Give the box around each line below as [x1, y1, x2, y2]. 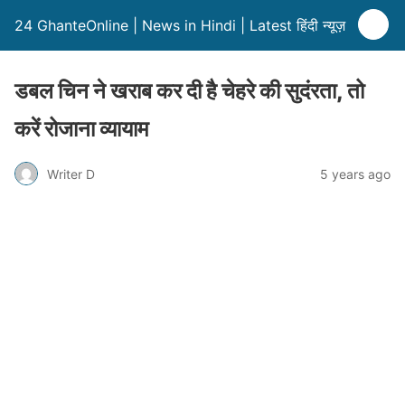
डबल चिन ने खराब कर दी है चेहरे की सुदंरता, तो [14, 78, 364, 104]
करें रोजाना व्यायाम [14, 116, 148, 142]
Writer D [47, 165, 95, 182]
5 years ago [320, 165, 391, 182]
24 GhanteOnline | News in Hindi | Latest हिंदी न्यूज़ [14, 16, 345, 34]
